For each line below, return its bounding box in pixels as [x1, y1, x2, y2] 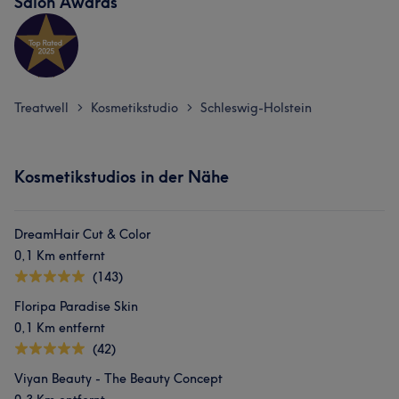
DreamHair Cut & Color [14, 226, 151, 242]
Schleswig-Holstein [200, 100, 312, 116]
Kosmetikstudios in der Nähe [14, 167, 229, 187]
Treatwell [14, 100, 69, 116]
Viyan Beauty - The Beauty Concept [14, 370, 223, 387]
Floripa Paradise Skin [14, 298, 138, 314]
